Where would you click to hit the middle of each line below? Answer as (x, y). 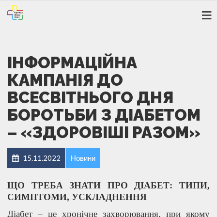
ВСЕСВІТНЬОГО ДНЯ (90, 97)
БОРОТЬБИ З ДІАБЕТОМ (104, 115)
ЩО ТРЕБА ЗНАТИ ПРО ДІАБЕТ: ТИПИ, (108, 185)
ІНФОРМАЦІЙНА (72, 62)
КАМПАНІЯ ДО (65, 80)
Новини (83, 158)
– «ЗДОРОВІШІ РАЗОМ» (104, 132)
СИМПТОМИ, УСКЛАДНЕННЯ (77, 197)
